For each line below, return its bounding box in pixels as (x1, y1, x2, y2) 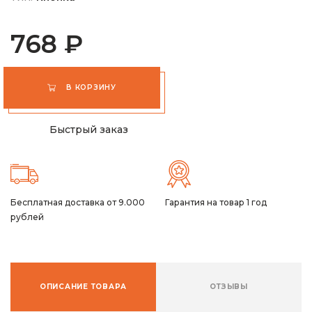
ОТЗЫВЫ (210, 281, 248, 291)
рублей (10, 211, 44, 222)
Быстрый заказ (49, 123, 128, 136)
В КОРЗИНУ (66, 82, 116, 92)
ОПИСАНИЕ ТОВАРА (39, 281, 127, 291)
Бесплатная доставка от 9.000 (10, 196, 145, 208)
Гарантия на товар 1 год (164, 196, 267, 208)
